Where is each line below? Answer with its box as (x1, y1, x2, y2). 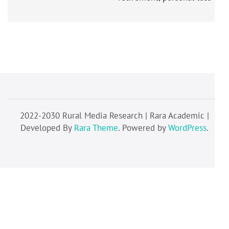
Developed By (20, 122, 74, 134)
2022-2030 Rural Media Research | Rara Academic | (20, 110, 209, 122)
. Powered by (118, 122, 168, 134)
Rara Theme (74, 122, 118, 134)
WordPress (168, 122, 207, 134)
